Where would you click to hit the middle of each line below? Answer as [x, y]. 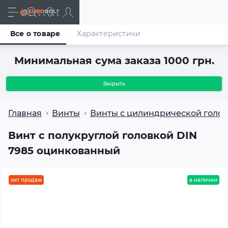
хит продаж [26, 180]
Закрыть [114, 84]
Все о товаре [35, 34]
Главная [25, 113]
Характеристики [109, 34]
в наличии [203, 180]
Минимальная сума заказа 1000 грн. [114, 61]
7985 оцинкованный [64, 151]
